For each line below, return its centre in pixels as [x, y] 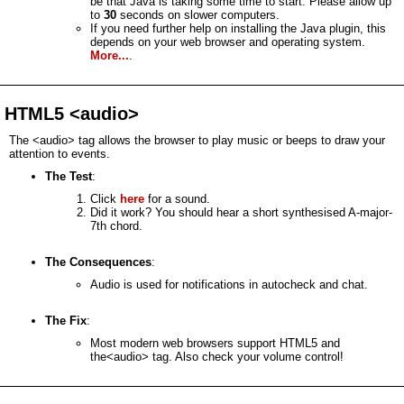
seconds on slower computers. [198, 15]
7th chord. [116, 226]
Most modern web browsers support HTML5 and [215, 343]
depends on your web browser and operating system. [228, 42]
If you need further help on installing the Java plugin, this [238, 28]
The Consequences [98, 262]
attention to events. [60, 154]
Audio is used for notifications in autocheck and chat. [229, 285]
